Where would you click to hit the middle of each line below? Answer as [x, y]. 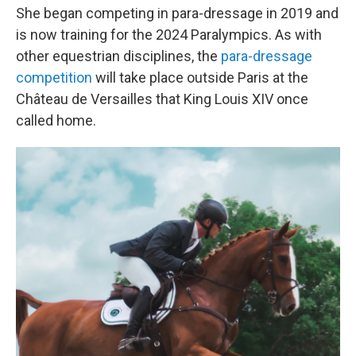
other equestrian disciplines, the [118, 56]
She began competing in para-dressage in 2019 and [177, 13]
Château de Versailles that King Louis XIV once [162, 99]
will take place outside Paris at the [200, 77]
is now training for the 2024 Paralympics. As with [169, 35]
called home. [56, 120]
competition [54, 77]
